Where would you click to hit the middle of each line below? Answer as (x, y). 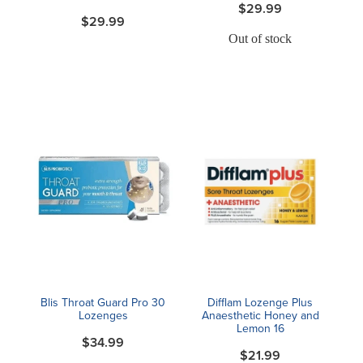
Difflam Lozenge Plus (260, 303)
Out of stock (260, 38)
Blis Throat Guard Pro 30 (103, 303)
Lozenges (103, 316)
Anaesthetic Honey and (260, 316)
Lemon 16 (260, 329)
